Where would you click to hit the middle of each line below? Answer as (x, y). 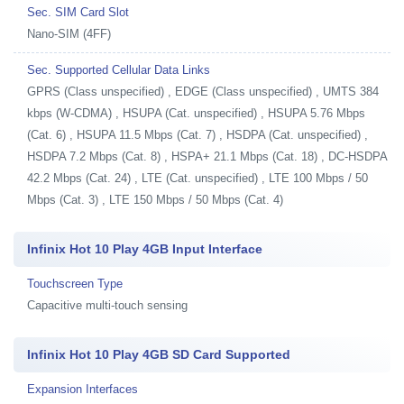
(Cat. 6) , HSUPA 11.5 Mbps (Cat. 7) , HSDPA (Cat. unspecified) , (197, 135)
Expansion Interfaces (83, 389)
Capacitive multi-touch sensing (107, 305)
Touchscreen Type (75, 284)
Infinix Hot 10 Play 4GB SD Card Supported (159, 354)
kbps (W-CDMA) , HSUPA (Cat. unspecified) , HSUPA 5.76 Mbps (196, 113)
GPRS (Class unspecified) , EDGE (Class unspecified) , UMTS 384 (203, 92)
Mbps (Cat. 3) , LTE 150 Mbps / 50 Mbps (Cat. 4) (155, 200)
